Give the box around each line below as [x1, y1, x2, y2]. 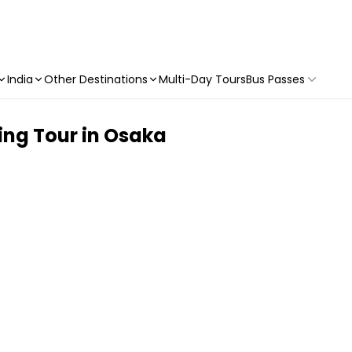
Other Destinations [44, 71, 148, 87]
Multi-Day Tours [159, 71, 246, 87]
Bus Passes [246, 71, 305, 87]
